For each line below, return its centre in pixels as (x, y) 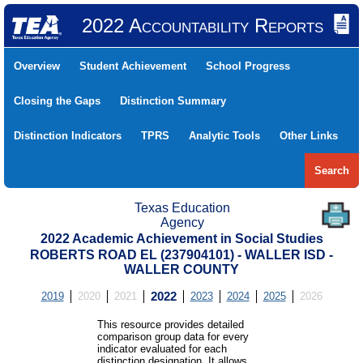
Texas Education (182, 208)
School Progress (248, 66)
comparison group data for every (173, 337)
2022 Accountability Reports (202, 26)
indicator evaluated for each (162, 349)
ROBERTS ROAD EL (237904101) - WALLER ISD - (181, 255)
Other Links (309, 136)
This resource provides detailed (170, 325)
